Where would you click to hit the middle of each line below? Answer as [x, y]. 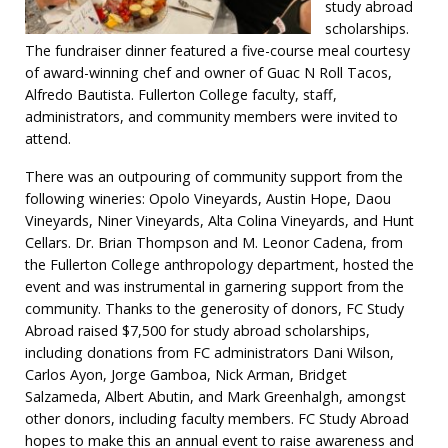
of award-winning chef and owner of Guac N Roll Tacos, [209, 72]
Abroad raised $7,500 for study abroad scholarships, [198, 330]
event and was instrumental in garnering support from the [215, 286]
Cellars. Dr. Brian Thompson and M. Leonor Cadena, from [214, 242]
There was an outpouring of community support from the [214, 176]
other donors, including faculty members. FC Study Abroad [217, 418]
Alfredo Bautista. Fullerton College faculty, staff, [181, 94]
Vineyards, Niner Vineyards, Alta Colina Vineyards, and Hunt [220, 220]
